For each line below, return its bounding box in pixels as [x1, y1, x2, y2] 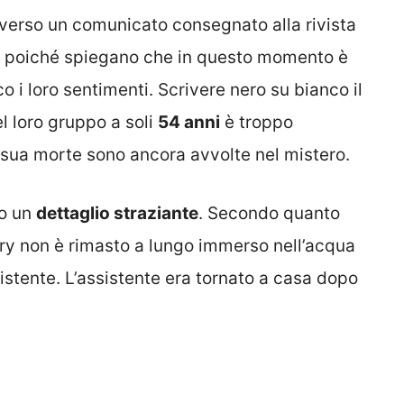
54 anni [158, 112, 220, 133]
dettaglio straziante [36, 202, 198, 224]
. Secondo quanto [198, 202, 340, 224]
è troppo [220, 112, 293, 133]
